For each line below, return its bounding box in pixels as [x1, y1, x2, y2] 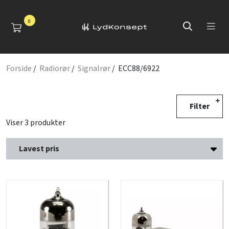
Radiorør [39, 63, 70, 74]
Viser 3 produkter [6, 117, 65, 128]
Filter [190, 101, 210, 112]
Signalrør [78, 63, 110, 74]
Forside [6, 63, 32, 74]
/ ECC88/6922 [110, 63, 159, 74]
